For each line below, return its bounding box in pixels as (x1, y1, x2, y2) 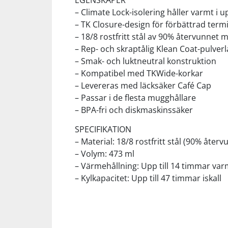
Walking (33, 138, 60, 148)
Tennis (33, 50, 56, 60)
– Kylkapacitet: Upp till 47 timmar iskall (75, 173, 221, 184)
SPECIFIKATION (75, 124, 131, 135)
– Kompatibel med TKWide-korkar (75, 68, 203, 79)
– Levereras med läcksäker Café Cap (75, 80, 211, 92)
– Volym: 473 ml (75, 148, 134, 160)
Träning (33, 79, 60, 89)
